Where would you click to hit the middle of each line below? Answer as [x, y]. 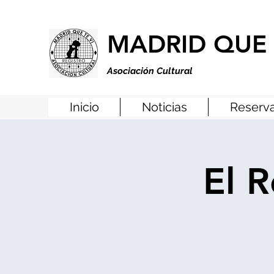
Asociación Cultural [150, 71]
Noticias [164, 107]
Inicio [84, 107]
